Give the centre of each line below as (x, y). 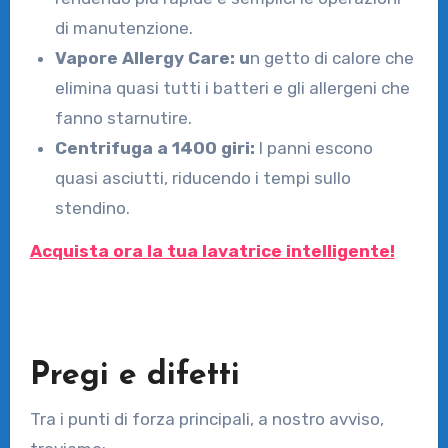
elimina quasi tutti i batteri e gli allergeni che (233, 88)
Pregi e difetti (134, 376)
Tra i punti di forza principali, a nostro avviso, (206, 418)
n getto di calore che (332, 58)
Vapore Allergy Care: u (153, 58)
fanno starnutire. (124, 118)
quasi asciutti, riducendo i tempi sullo (203, 178)
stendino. (93, 208)
